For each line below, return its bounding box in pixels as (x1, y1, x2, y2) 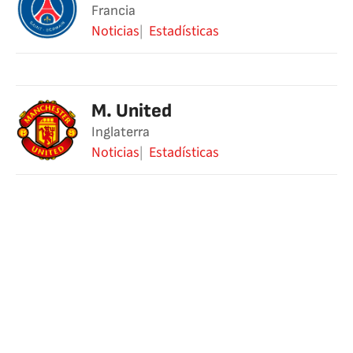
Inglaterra (91, 124, 150, 140)
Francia (91, 2, 136, 19)
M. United (91, 99, 172, 122)
